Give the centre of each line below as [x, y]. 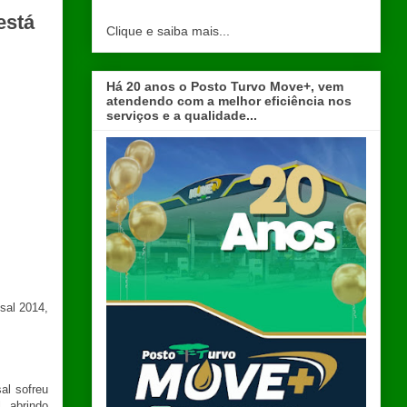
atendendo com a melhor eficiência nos [229, 100]
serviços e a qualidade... [182, 115]
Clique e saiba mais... [168, 30]
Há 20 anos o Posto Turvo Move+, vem [225, 86]
